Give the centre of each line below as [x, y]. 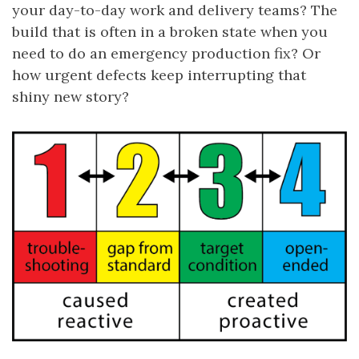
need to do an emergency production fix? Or [166, 53]
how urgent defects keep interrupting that [159, 75]
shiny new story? [71, 97]
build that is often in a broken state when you [170, 32]
